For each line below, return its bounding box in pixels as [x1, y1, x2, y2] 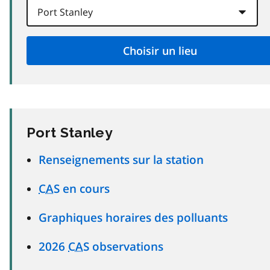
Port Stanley [27, 124, 113, 140]
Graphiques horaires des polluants [39, 209, 228, 225]
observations [89, 238, 163, 254]
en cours [60, 180, 110, 196]
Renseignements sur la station [39, 151, 204, 167]
